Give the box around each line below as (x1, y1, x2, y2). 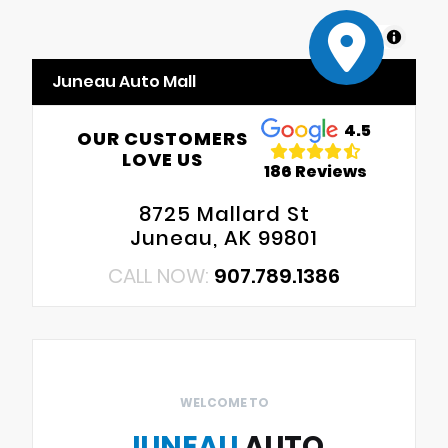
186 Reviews (264, 159, 368, 183)
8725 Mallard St (138, 200, 310, 229)
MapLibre (326, 27, 378, 45)
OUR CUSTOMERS (77, 125, 249, 151)
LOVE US (122, 146, 204, 172)
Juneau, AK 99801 (130, 224, 318, 253)
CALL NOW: (108, 262, 214, 291)
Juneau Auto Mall (52, 69, 196, 93)
